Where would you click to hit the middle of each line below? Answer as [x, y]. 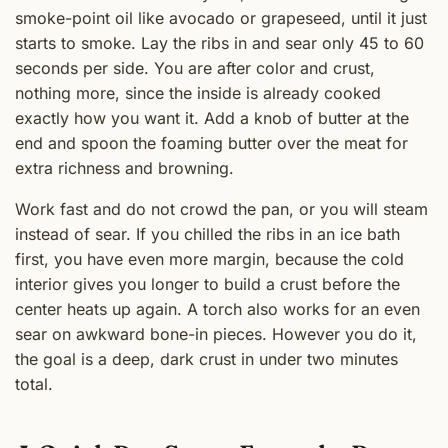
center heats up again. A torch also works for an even [217, 309]
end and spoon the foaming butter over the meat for [211, 143]
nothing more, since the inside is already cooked [198, 93]
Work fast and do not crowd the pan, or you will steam [221, 209]
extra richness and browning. [124, 168]
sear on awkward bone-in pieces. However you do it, [216, 334]
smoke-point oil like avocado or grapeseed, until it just [221, 18]
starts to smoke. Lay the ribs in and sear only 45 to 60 [219, 43]
